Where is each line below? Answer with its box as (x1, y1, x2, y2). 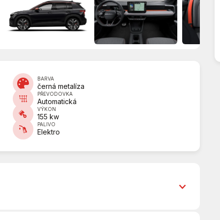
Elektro (37, 128, 60, 137)
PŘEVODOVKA (37, 91, 73, 97)
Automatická (37, 97, 77, 106)
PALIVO (37, 121, 56, 128)
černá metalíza (37, 82, 85, 91)
